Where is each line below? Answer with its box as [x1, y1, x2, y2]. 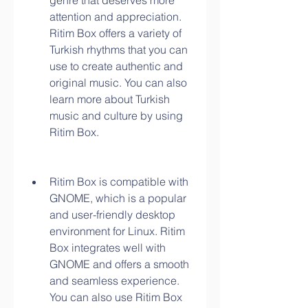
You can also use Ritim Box [49, 290, 182, 304]
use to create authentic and [49, 59, 183, 73]
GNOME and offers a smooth [49, 257, 189, 271]
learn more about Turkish [49, 92, 170, 106]
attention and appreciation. [49, 10, 181, 23]
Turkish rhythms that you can [49, 43, 188, 56]
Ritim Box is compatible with [49, 175, 188, 188]
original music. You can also [49, 76, 187, 89]
